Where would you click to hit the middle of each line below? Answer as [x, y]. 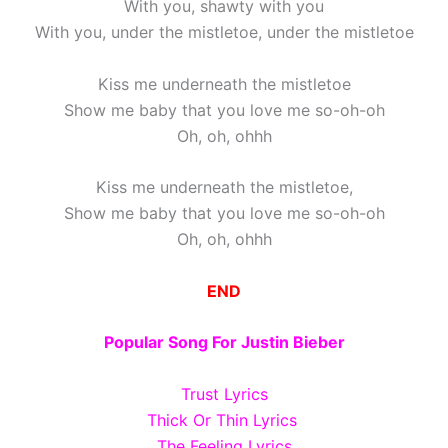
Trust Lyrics [224, 394]
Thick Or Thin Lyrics [224, 420]
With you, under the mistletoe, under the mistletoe [224, 32]
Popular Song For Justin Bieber [224, 342]
